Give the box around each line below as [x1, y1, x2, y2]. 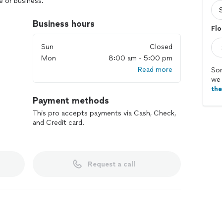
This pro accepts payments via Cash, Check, [33, 109, 176, 117]
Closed [150, 43, 172, 51]
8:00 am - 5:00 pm [109, 54, 172, 62]
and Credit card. [33, 118, 84, 127]
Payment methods [33, 95, 109, 106]
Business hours [33, 18, 95, 29]
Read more [138, 65, 172, 74]
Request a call [87, 160, 135, 168]
